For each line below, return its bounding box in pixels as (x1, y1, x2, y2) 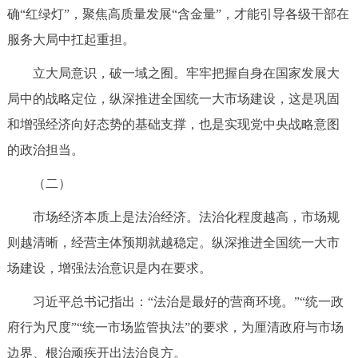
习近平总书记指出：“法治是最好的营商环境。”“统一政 (6, 295, 344, 309)
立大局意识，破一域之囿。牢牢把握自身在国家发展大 (6, 66, 340, 81)
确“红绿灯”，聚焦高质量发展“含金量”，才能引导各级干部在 (6, 7, 349, 22)
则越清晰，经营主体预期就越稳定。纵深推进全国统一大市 (6, 236, 340, 250)
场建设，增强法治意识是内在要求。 (6, 261, 212, 276)
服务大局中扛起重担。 (6, 33, 135, 47)
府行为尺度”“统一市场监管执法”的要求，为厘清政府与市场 (6, 320, 344, 335)
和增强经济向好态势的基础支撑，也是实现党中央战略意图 (6, 117, 340, 132)
